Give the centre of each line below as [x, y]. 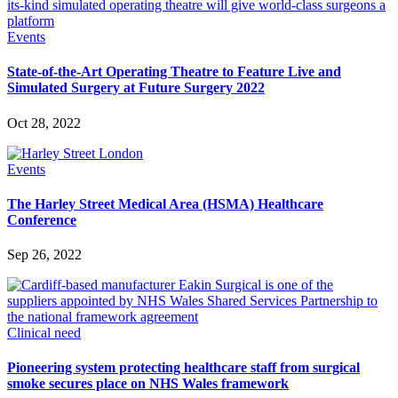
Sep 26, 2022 [44, 255]
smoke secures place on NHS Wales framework [148, 384]
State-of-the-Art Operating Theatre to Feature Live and [174, 72]
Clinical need [44, 333]
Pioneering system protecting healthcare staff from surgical [183, 368]
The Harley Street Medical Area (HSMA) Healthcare [165, 203]
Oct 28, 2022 [44, 123]
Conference [42, 219]
